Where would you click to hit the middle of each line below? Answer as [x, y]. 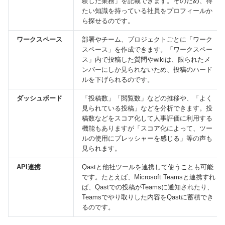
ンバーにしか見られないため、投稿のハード [147, 69]
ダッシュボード [39, 98]
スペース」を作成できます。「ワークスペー [147, 49]
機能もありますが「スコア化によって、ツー [147, 128]
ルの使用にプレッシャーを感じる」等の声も [147, 138]
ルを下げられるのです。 [118, 79]
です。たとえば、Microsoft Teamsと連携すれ [149, 177]
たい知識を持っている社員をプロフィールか [147, 11]
